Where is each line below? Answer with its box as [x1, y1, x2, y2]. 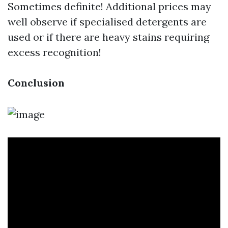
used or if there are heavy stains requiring [8, 31, 209, 43]
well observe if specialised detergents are [8, 15, 207, 28]
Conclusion [8, 76, 65, 89]
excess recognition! [8, 46, 101, 59]
